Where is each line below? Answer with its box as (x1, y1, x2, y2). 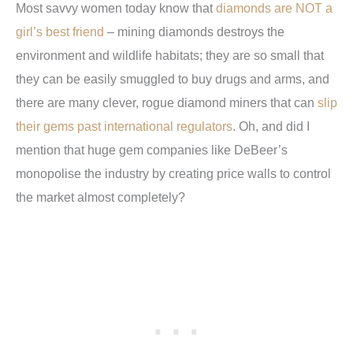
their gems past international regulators (16, 118, 232, 133)
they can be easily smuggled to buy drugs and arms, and (16, 71, 329, 86)
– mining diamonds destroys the (104, 24, 284, 39)
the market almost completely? (16, 189, 185, 204)
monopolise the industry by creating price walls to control (16, 165, 331, 180)
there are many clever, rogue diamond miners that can (16, 95, 318, 110)
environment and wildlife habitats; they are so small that (16, 47, 324, 62)
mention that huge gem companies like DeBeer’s (16, 142, 288, 157)
